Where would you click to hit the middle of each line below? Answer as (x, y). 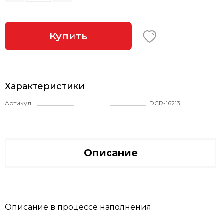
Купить (68, 36)
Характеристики (45, 86)
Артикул (18, 103)
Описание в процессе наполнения (78, 207)
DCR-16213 (165, 103)
